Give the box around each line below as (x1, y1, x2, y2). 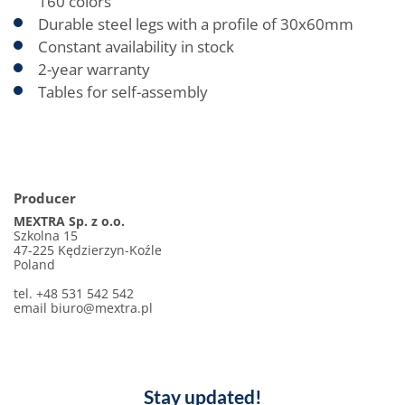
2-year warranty (38, 59, 150, 80)
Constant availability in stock (38, 36, 234, 57)
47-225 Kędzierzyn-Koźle (14, 241, 162, 259)
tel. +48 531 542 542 (14, 285, 134, 302)
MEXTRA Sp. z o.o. (14, 212, 125, 230)
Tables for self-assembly (38, 81, 208, 102)
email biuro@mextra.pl (14, 299, 153, 316)
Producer (14, 189, 76, 207)
